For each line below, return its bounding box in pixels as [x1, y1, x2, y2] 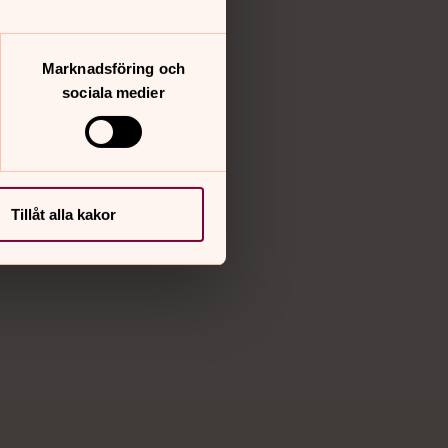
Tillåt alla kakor [11, 205, 116, 223]
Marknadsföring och [42, 59, 185, 77]
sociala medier [62, 83, 165, 101]
